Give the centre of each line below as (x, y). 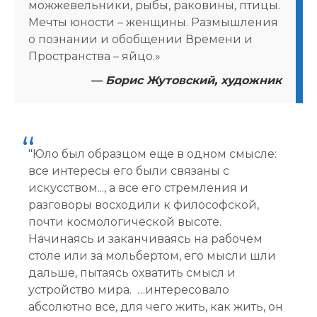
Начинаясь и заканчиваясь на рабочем (145, 238)
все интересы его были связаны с (129, 171)
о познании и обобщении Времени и (140, 39)
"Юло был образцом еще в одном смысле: (152, 154)
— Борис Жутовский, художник (186, 80)
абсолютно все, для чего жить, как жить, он (156, 306)
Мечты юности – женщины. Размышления (153, 22)
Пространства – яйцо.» (94, 56)
